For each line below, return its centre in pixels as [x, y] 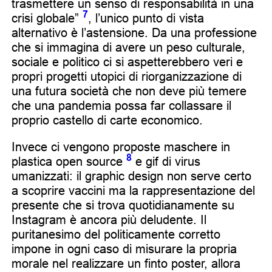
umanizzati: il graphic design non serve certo [131, 176]
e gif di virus [166, 161]
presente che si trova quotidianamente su [123, 205]
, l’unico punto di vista [146, 18]
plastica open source [69, 161]
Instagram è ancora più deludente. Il [109, 219]
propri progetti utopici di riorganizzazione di [127, 76]
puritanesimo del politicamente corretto [116, 234]
